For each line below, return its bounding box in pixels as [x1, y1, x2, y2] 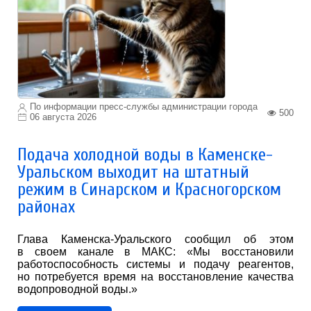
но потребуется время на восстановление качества [17, 271, 294, 283]
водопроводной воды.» [17, 283, 137, 296]
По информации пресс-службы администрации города [27, 101, 258, 112]
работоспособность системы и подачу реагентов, [17, 258, 294, 271]
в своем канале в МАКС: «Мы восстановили [17, 246, 294, 258]
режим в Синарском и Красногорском [17, 179, 281, 201]
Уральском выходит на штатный [17, 162, 249, 183]
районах [17, 196, 75, 218]
